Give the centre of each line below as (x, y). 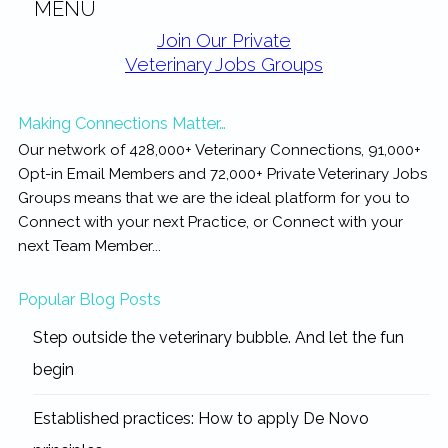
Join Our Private (224, 39)
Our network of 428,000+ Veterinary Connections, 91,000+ (219, 149)
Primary (52, 39)
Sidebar (53, 65)
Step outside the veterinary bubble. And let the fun (218, 337)
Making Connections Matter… (121, 122)
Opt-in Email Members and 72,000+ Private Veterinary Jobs (222, 173)
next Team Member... (89, 245)
